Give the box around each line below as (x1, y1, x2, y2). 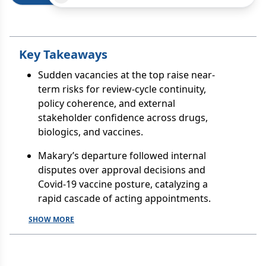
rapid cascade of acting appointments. (38, 192, 211, 205)
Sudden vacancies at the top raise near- (38, 68, 215, 81)
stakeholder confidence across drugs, (38, 111, 208, 124)
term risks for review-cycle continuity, (38, 83, 206, 96)
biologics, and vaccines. (38, 125, 143, 138)
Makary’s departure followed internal (38, 149, 206, 162)
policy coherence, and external (38, 97, 175, 110)
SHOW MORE (28, 214, 74, 224)
